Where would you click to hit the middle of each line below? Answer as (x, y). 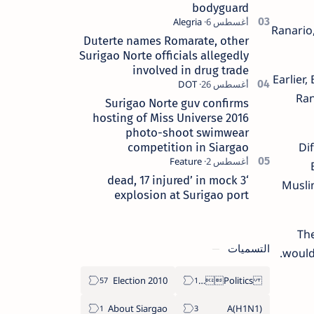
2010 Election (157, 280)
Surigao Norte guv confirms (177, 103)
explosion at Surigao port (181, 194)
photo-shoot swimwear (187, 132)
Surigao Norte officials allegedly (164, 55)
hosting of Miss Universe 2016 (170, 117)
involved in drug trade (190, 70)
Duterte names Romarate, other (166, 40)
